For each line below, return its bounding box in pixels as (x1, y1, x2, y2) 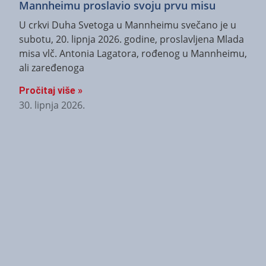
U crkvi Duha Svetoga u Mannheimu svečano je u (19, 18, 236, 31)
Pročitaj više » (19, 84, 83, 96)
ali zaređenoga (19, 61, 84, 74)
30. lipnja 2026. (19, 98, 85, 112)
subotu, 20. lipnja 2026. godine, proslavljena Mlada (19, 32, 244, 46)
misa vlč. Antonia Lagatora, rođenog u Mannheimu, (19, 46, 247, 60)
